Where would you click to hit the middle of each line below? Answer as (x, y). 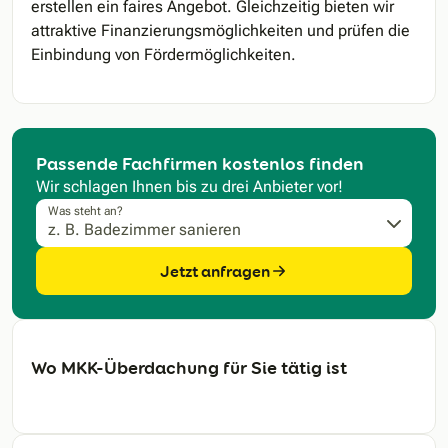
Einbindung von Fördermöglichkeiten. (163, 55)
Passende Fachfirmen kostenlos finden (200, 164)
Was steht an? (85, 210)
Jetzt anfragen (215, 271)
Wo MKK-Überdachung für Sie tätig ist (189, 368)
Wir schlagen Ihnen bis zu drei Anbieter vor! (189, 187)
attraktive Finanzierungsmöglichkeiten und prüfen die (220, 31)
